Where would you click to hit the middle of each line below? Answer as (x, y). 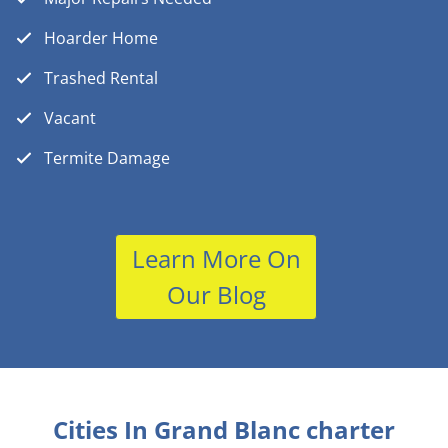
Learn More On (216, 259)
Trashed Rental (101, 78)
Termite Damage (107, 158)
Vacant (70, 118)
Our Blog (216, 295)
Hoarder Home (101, 38)
